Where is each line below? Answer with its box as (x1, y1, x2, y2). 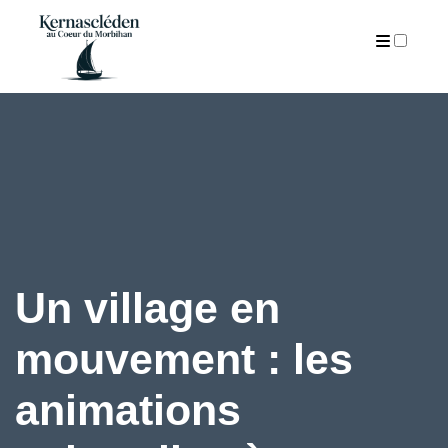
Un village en (15, 283, 280, 332)
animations (15, 385, 241, 434)
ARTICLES (184, 61, 264, 79)
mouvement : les (15, 334, 353, 383)
